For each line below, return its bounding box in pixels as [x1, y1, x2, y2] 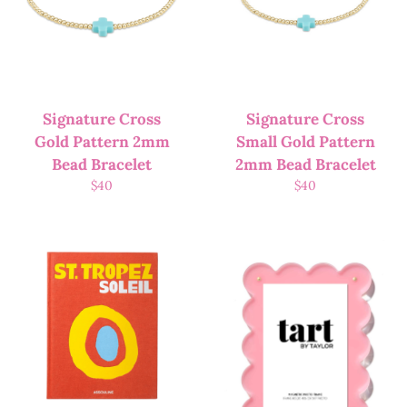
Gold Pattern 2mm [34, 132, 170, 153]
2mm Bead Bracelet [234, 154, 376, 175]
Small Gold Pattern [235, 132, 375, 153]
